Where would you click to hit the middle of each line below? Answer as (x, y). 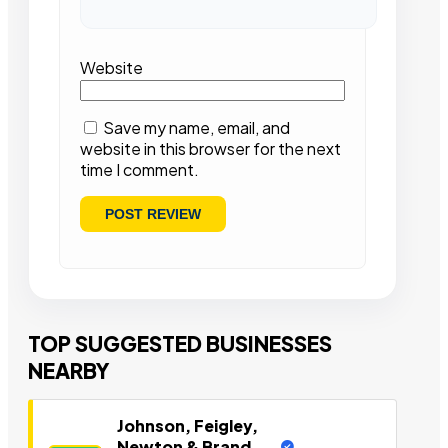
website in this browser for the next (210, 149)
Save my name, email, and (196, 128)
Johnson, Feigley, (187, 426)
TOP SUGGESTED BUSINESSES (180, 344)
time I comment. (139, 170)
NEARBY (69, 371)
